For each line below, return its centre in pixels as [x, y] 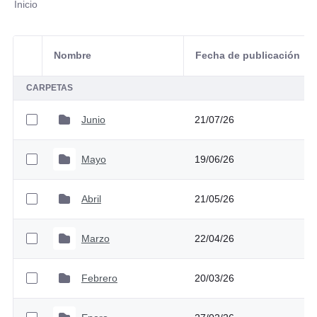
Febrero [99, 278]
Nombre [72, 56]
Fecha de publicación [247, 56]
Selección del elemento [81, 63]
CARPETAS [49, 88]
